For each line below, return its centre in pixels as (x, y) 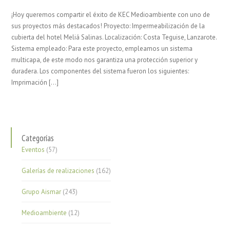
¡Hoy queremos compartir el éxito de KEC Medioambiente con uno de (111, 15)
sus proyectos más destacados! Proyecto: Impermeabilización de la (108, 26)
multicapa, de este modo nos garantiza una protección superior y (105, 60)
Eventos (33, 150)
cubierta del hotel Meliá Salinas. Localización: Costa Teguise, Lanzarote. (114, 37)
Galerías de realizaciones (58, 171)
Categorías (38, 138)
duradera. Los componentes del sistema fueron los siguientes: (100, 71)
